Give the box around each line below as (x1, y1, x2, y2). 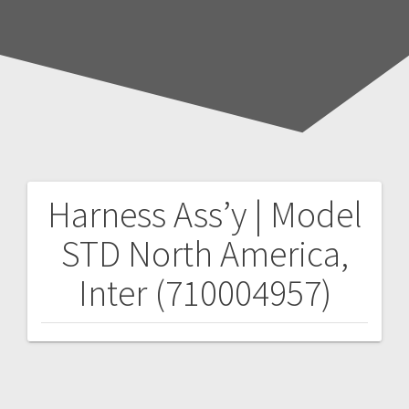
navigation (26, 243, 179, 289)
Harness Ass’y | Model (47, 191, 362, 237)
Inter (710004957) (78, 269, 331, 316)
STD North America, (60, 230, 349, 277)
